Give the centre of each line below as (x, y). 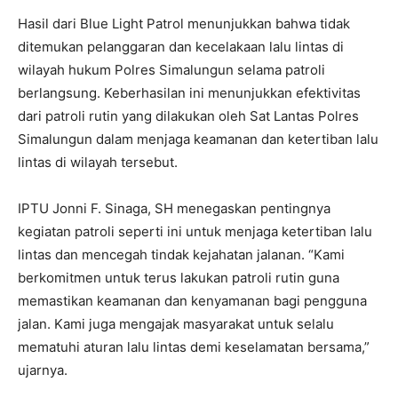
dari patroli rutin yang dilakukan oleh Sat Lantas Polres (188, 116)
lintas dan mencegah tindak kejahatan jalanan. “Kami (181, 255)
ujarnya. (43, 370)
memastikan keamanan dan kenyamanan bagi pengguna (192, 301)
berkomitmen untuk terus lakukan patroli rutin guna (179, 278)
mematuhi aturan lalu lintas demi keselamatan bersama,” (194, 347)
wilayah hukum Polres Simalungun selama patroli (171, 70)
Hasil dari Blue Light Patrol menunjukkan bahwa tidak (184, 24)
